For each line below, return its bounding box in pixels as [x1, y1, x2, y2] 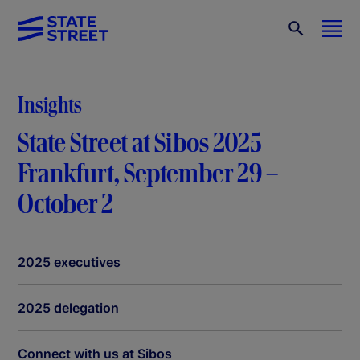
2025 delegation [18, 299, 119, 316]
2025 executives [18, 253, 121, 270]
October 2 [18, 186, 113, 221]
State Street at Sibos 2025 [18, 125, 262, 160]
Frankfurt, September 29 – [18, 156, 278, 190]
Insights [18, 90, 82, 118]
